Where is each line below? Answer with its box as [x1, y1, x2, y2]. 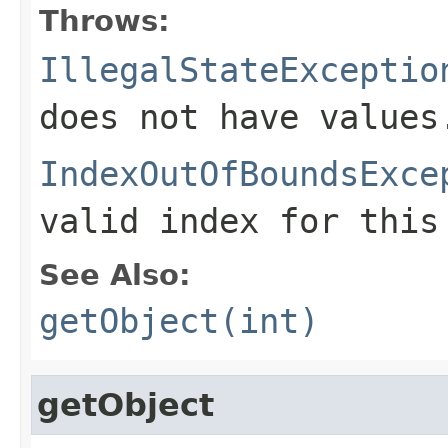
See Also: [39, 257, 191, 292]
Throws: [39, 3, 170, 38]
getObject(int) [39, 300, 319, 341]
